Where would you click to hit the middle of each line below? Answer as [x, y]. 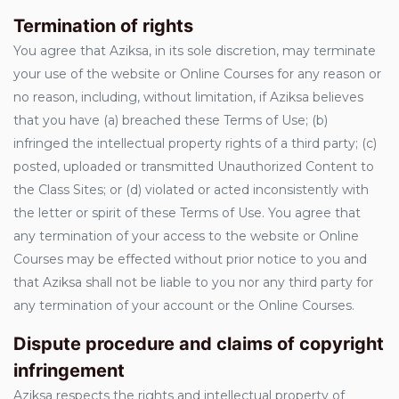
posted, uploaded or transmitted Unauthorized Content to [194, 167]
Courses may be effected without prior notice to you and [190, 259]
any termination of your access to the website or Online [186, 236]
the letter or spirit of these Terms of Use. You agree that [187, 213]
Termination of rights [103, 26]
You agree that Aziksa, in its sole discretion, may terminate [195, 51]
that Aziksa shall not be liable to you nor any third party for [193, 282]
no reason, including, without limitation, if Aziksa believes [188, 97]
